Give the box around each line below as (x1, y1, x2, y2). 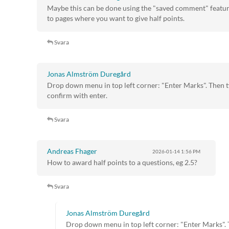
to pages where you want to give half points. (47, 14, 185, 23)
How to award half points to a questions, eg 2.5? (47, 158, 197, 167)
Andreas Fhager (47, 147, 97, 156)
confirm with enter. (47, 91, 107, 100)
